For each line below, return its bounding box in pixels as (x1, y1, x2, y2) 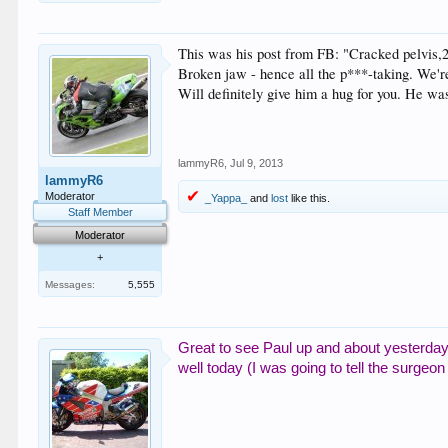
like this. (288, 191, 331, 204)
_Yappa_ (205, 191, 248, 204)
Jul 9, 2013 (230, 156, 284, 169)
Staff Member (67, 205, 133, 218)
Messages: (45, 278, 96, 290)
